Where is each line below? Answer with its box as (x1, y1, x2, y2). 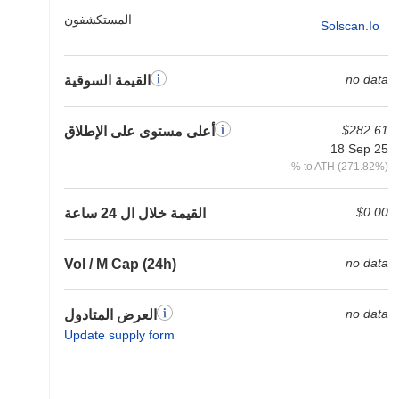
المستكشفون (64, 12, 132, 27)
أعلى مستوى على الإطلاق (64, 124, 215, 139)
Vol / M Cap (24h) (64, 256, 176, 272)
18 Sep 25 (330, 142, 388, 156)
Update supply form (64, 328, 175, 342)
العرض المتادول (64, 307, 157, 322)
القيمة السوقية (64, 73, 151, 88)
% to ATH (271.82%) (291, 160, 388, 172)
